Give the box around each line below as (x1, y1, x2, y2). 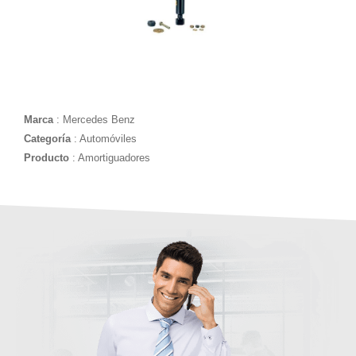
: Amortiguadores (72, 152, 150, 164)
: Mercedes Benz (56, 114, 135, 126)
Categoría (24, 133, 74, 145)
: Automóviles (74, 133, 137, 145)
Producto (24, 152, 72, 164)
